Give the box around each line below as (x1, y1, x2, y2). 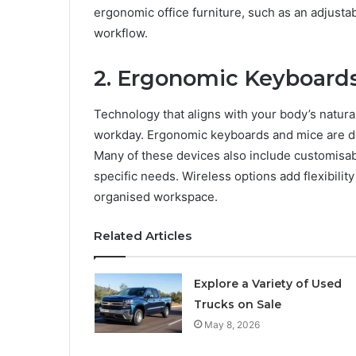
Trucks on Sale (193, 296, 281, 311)
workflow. (94, 25, 148, 41)
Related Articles (94, 227, 192, 243)
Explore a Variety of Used (193, 276, 342, 291)
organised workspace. (94, 188, 218, 204)
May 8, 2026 (203, 318, 260, 331)
